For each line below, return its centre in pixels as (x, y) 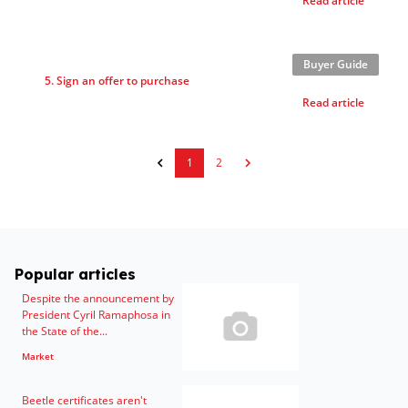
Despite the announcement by (98, 298)
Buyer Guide (335, 64)
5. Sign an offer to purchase (117, 81)
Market (38, 356)
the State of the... (65, 331)
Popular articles (75, 274)
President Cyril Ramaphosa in (96, 315)
